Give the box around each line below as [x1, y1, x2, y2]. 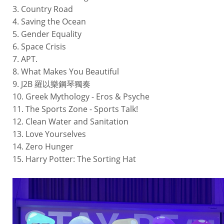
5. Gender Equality [12, 28, 81, 39]
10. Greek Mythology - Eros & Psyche [12, 90, 149, 102]
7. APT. [12, 53, 37, 64]
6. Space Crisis [12, 40, 66, 52]
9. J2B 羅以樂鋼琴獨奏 [12, 78, 90, 89]
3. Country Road [12, 3, 73, 14]
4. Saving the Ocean [12, 15, 86, 27]
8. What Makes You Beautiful [12, 65, 119, 77]
